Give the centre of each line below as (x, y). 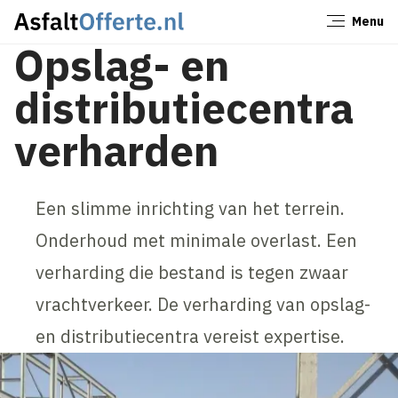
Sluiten (354, 27)
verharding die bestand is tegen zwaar (192, 272)
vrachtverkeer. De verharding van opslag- (203, 304)
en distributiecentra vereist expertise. (193, 336)
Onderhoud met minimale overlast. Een (197, 240)
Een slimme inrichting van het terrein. (191, 208)
